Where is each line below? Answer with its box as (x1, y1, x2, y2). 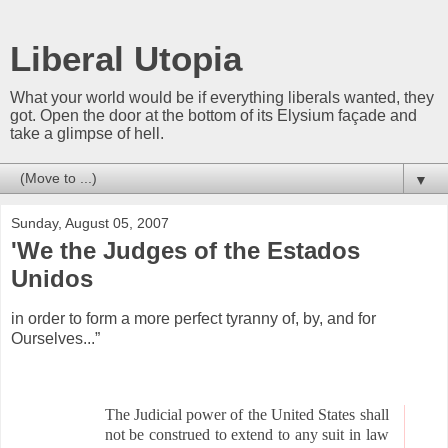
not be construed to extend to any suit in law (104, 425, 389, 443)
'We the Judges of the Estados (11, 237, 360, 264)
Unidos (11, 265, 93, 292)
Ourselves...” (11, 329, 100, 347)
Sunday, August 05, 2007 (11, 215, 169, 231)
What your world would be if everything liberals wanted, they (10, 89, 434, 106)
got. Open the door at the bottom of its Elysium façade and (10, 107, 417, 124)
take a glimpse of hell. (10, 125, 164, 142)
